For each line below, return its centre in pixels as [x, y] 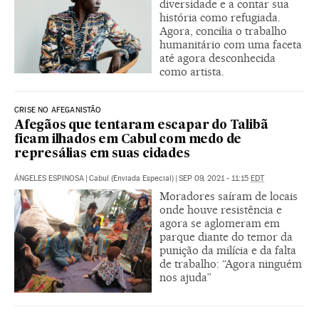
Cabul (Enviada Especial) [131, 178]
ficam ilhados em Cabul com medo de [128, 140]
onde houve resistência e [221, 209]
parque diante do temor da [226, 236]
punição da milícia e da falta [228, 250]
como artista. [192, 71]
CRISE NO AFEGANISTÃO [58, 110]
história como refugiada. [220, 17]
